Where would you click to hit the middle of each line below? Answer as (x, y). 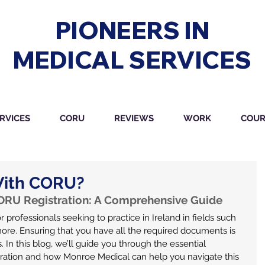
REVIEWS (134, 118)
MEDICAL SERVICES (132, 60)
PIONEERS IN (132, 30)
